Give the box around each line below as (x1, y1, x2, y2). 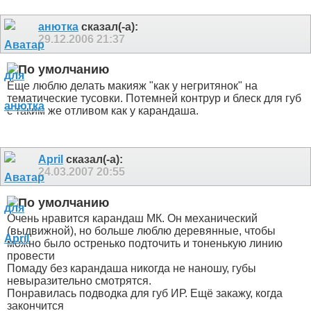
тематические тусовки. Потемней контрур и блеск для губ (7, 92, 301, 104)
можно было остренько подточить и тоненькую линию (7, 237, 283, 250)
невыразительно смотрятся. (7, 275, 151, 287)
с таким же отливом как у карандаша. (7, 104, 199, 117)
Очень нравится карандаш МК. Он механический (7, 212, 258, 225)
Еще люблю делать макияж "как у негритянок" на (7, 79, 258, 92)
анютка (38, 20, 78, 33)
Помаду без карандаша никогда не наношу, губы (7, 262, 256, 275)
